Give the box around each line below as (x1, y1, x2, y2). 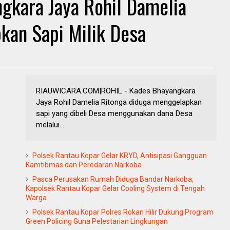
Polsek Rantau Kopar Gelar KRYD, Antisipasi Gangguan (32, 151, 207, 160)
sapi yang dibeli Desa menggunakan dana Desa (36, 108, 193, 118)
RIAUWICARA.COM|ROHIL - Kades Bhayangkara (36, 86, 196, 95)
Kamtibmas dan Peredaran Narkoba (26, 160, 142, 169)
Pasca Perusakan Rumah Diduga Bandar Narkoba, (32, 175, 194, 183)
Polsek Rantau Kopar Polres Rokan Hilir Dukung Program (32, 207, 214, 216)
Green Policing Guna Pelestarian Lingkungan (26, 217, 168, 225)
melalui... (36, 120, 64, 129)
